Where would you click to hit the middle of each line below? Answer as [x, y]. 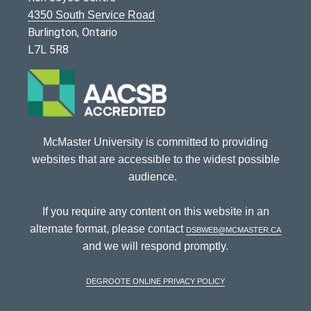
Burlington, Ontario [73, 32]
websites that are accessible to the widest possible [155, 160]
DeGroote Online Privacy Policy [155, 280]
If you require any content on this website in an [155, 212]
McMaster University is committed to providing [155, 142]
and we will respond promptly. [155, 246]
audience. [155, 177]
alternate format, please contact [108, 229]
